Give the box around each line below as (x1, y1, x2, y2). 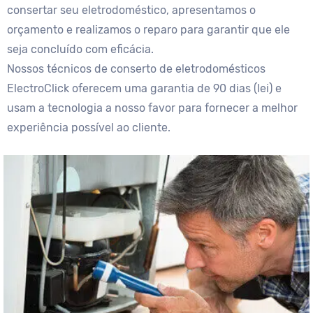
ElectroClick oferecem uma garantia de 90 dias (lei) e (7, 82, 282, 96)
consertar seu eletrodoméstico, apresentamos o (7, 3, 256, 17)
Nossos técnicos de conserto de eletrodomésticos (7, 62, 265, 76)
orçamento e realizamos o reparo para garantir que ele (7, 23, 290, 37)
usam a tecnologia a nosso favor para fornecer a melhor (7, 101, 298, 115)
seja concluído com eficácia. (7, 43, 154, 57)
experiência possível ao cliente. (7, 121, 170, 135)
